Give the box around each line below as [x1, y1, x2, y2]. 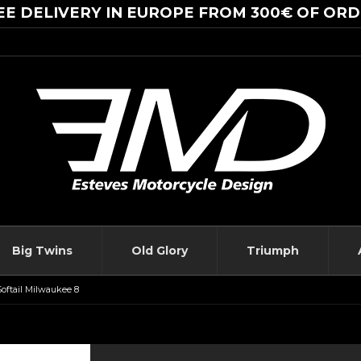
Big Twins [12, 243, 73, 259]
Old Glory [131, 243, 188, 259]
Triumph [247, 243, 299, 259]
